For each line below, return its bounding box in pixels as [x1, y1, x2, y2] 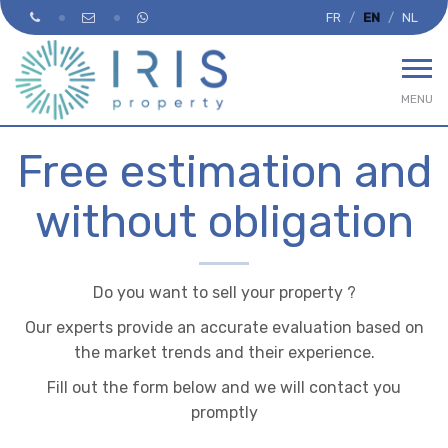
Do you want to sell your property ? [92, 283, 356, 302]
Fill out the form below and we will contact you [47, 378, 401, 397]
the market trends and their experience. [73, 343, 375, 362]
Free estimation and [16, 145, 432, 198]
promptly [190, 403, 258, 422]
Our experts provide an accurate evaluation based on [24, 318, 424, 337]
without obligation [34, 195, 414, 248]
